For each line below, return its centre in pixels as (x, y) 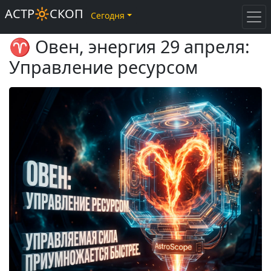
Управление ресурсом (103, 67)
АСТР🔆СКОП (44, 14)
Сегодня (108, 16)
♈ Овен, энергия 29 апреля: (129, 46)
